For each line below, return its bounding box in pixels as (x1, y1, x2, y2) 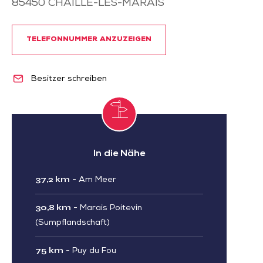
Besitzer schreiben (28, 75, 107, 83)
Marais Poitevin (80, 204, 142, 213)
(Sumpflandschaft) (35, 218, 110, 227)
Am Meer (79, 176, 116, 184)
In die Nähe (93, 149, 145, 159)
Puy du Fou (72, 247, 116, 255)
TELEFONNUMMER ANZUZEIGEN (26, 36, 151, 43)
